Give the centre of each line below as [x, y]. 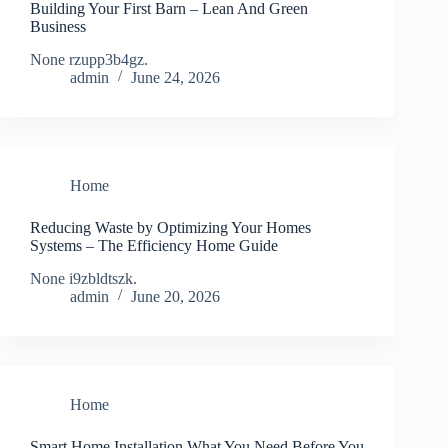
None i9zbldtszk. [83, 278]
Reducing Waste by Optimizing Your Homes [170, 227]
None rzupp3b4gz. [89, 59]
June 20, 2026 [175, 296]
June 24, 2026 [175, 77]
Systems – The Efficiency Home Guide [154, 245]
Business [58, 26]
